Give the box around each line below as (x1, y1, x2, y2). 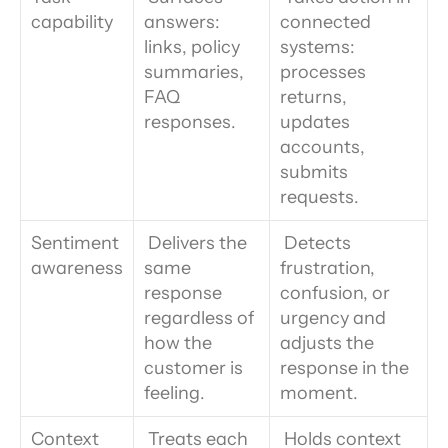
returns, (280, 86, 347, 108)
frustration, (280, 257, 375, 279)
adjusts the (280, 332, 374, 354)
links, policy (144, 36, 240, 58)
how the (144, 332, 212, 354)
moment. (280, 382, 358, 404)
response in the (280, 357, 409, 379)
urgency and (280, 307, 386, 329)
